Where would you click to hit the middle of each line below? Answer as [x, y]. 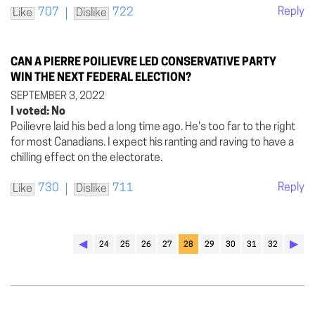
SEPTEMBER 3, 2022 [58, 96]
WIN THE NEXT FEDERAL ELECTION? [101, 78]
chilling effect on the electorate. [86, 158]
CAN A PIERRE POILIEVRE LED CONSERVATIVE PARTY [143, 62]
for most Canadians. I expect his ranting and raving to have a [152, 142]
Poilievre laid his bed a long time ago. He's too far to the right [153, 127]
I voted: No [38, 111]
